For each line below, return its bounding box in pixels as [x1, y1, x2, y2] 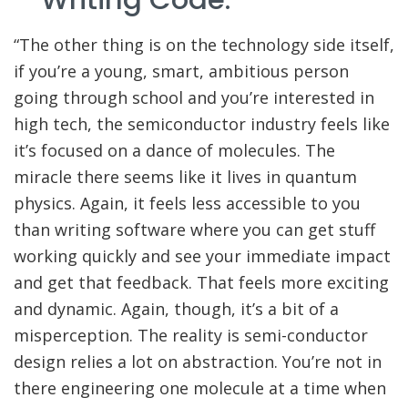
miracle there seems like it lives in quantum [14, 166, 357, 188]
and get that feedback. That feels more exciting [14, 271, 389, 293]
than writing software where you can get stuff [14, 219, 375, 240]
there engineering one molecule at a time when [14, 377, 386, 399]
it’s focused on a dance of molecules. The [14, 139, 335, 161]
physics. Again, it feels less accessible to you [14, 192, 361, 214]
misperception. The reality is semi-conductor [14, 324, 368, 346]
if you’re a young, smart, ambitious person [14, 60, 349, 82]
